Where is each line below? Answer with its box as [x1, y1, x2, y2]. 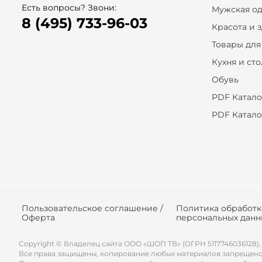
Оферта [22, 212, 55, 223]
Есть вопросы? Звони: [22, 2, 116, 13]
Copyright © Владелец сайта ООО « [19, 239, 147, 248]
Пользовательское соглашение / [22, 203, 163, 213]
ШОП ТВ [147, 239, 177, 248]
